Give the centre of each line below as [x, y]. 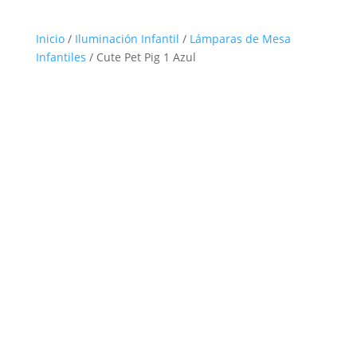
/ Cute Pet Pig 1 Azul [141, 57]
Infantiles [61, 57]
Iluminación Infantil [127, 39]
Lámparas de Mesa [240, 39]
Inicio [50, 39]
